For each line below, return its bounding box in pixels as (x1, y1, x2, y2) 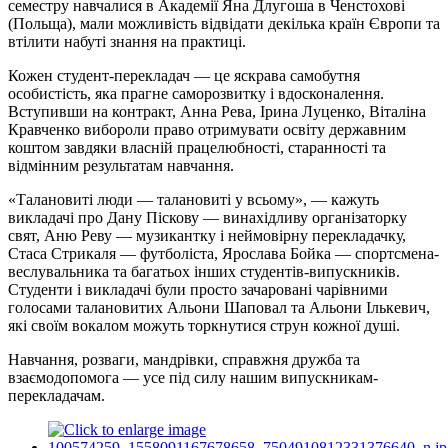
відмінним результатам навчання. (8, 156, 234, 174)
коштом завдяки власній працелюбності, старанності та (8, 138, 386, 156)
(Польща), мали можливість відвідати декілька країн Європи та (8, 14, 440, 32)
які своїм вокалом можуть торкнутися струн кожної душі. (8, 316, 400, 334)
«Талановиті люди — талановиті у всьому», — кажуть (8, 190, 379, 208)
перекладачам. (8, 386, 105, 404)
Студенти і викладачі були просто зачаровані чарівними (8, 280, 388, 298)
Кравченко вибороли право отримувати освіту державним (8, 120, 406, 138)
